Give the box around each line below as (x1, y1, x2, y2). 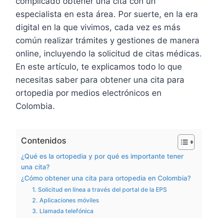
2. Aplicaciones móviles (32, 197, 99, 204)
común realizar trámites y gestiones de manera (16, 36, 200, 45)
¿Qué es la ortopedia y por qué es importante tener (21, 152, 183, 160)
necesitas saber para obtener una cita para (16, 75, 184, 85)
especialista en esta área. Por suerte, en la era (16, 9, 198, 19)
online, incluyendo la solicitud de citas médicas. (16, 49, 202, 58)
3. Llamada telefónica (32, 207, 93, 215)
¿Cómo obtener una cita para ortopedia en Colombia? (21, 174, 191, 182)
